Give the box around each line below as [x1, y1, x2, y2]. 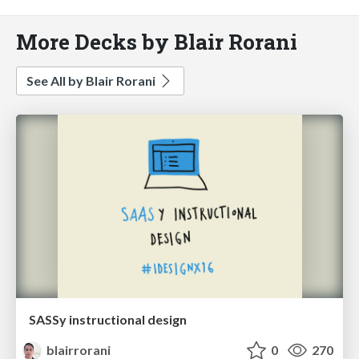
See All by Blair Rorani [26, 72, 158, 88]
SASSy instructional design [29, 312, 187, 328]
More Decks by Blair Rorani [16, 26, 297, 55]
